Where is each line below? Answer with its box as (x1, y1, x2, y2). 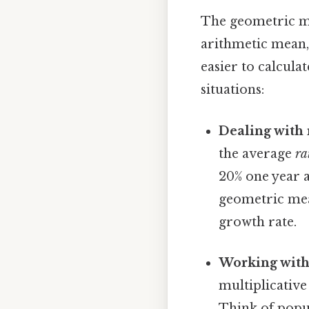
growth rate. (219, 214, 297, 230)
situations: (201, 82, 264, 98)
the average (219, 146, 296, 161)
